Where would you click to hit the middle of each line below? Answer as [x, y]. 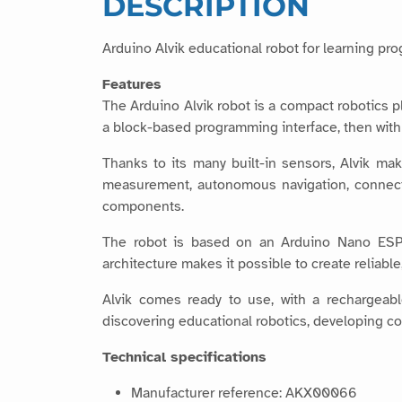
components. [143, 207]
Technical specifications [184, 358]
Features [132, 85]
